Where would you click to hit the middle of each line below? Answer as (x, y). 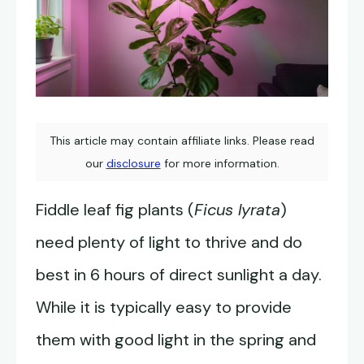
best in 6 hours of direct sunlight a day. (179, 275)
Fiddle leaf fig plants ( (115, 210)
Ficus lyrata (237, 210)
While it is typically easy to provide (164, 308)
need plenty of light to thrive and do (169, 243)
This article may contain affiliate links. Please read (182, 141)
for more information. (220, 164)
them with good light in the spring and (176, 340)
